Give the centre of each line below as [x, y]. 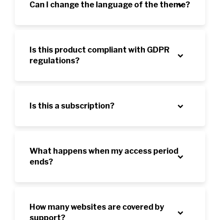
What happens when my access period [104, 151]
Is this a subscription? [72, 106]
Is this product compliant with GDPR [99, 50]
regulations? [55, 60]
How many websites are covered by [97, 207]
